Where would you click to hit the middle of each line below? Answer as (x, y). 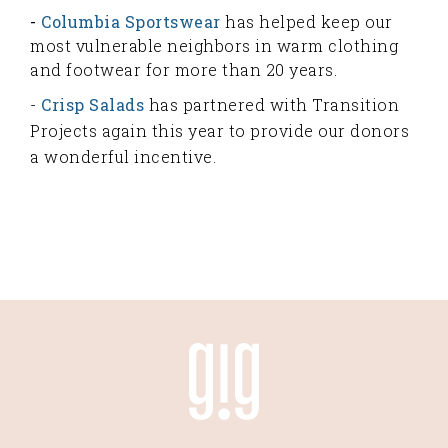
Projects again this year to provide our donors (219, 130)
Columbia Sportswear (131, 21)
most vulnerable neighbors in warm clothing (214, 45)
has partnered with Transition (273, 104)
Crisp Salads (92, 104)
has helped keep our (306, 21)
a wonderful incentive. (123, 156)
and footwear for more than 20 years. (186, 69)
